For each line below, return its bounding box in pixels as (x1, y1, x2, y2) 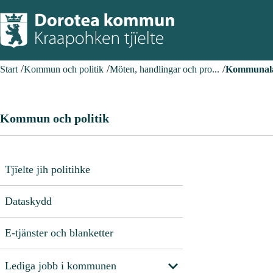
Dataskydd (5, 194, 52, 207)
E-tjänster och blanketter (5, 226, 113, 239)
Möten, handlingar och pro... (110, 64, 219, 74)
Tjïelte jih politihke (5, 163, 90, 175)
